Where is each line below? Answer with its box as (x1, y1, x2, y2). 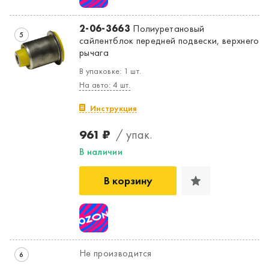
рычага (79, 46, 109, 59)
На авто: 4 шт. (79, 79, 131, 90)
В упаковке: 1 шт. (79, 65, 142, 76)
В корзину (103, 173, 153, 187)
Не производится (79, 246, 152, 259)
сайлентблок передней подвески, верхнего (79, 34, 259, 47)
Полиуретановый (130, 22, 205, 35)
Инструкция (90, 102, 137, 113)
